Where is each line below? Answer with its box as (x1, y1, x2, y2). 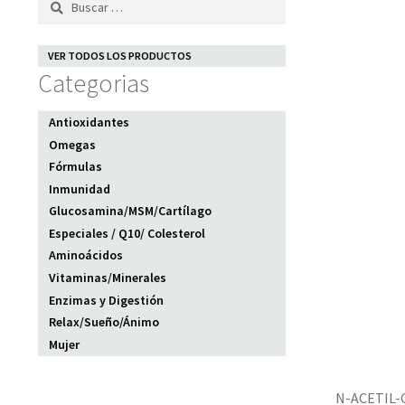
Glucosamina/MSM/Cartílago (49, 202, 212, 220)
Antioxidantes (49, 113, 130, 130)
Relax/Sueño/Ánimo (49, 314, 160, 331)
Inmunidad (49, 180, 111, 197)
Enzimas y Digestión (49, 291, 165, 308)
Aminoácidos (49, 247, 124, 264)
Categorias (37, 67, 149, 100)
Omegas (49, 136, 97, 153)
